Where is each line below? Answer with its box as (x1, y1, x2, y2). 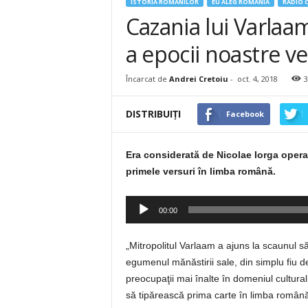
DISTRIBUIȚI (125, 107, 181, 121)
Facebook (225, 109, 264, 120)
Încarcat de (125, 74, 169, 85)
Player (124, 198, 153, 210)
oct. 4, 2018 (236, 74, 278, 85)
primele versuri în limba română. (125, 166, 276, 177)
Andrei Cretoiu (168, 74, 228, 85)
